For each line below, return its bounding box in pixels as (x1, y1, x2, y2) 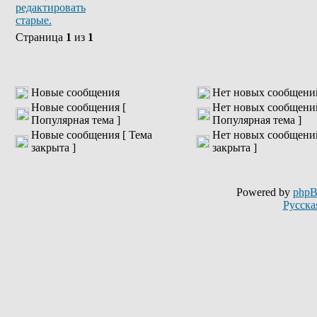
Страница (16, 31, 66, 43)
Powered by (236, 186, 293, 198)
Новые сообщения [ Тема (31, 129, 152, 141)
